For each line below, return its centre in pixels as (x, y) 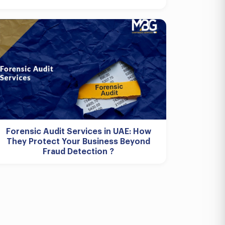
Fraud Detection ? (78, 152)
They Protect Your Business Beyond (78, 142)
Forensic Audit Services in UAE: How (78, 132)
